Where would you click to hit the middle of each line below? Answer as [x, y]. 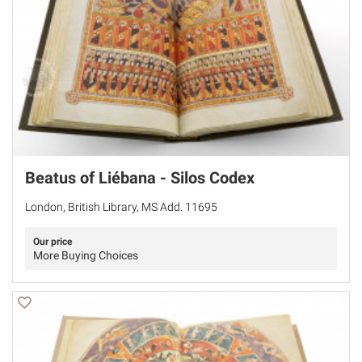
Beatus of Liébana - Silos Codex [140, 177]
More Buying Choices [86, 255]
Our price [53, 241]
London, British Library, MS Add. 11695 [121, 206]
